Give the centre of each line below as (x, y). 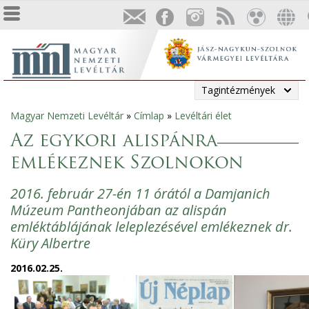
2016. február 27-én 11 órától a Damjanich (140, 193)
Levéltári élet (203, 116)
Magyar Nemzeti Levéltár (67, 116)
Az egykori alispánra (114, 142)
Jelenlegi (37, 122)
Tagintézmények (238, 90)
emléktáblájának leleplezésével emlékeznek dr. (151, 227)
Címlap (149, 116)
